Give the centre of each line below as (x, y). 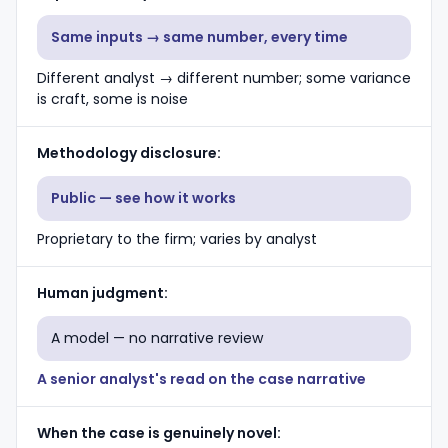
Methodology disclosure (127, 153)
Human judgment (100, 293)
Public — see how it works (143, 198)
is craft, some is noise (112, 99)
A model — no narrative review (157, 338)
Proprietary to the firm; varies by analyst (177, 239)
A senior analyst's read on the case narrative (201, 379)
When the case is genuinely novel (157, 433)
